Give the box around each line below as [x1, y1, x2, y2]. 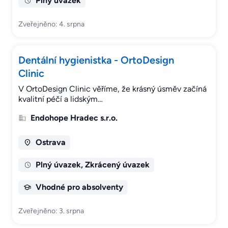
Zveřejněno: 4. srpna [18, 20, 84, 29]
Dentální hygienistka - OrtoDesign [18, 54, 174, 67]
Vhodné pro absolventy [35, 182, 123, 192]
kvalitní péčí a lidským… [18, 94, 103, 104]
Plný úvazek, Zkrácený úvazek [35, 160, 150, 170]
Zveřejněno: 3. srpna [18, 207, 84, 216]
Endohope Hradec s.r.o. [31, 113, 118, 123]
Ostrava [35, 137, 66, 148]
